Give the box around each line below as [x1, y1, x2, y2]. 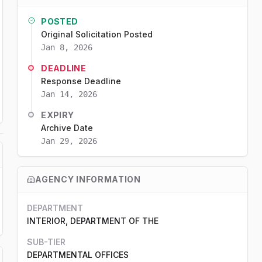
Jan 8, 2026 [41, 43, 93, 52]
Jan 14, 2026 [41, 89, 98, 99]
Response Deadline [41, 76, 122, 86]
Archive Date [41, 123, 94, 133]
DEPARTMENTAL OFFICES [27, 250, 129, 260]
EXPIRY [41, 110, 74, 120]
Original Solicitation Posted [41, 29, 153, 39]
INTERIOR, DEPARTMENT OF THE [27, 216, 159, 226]
